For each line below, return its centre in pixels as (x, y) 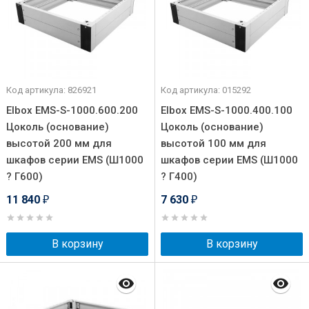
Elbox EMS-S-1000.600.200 (72, 110)
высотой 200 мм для (59, 143)
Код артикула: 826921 (51, 90)
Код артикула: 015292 (206, 90)
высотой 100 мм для (213, 143)
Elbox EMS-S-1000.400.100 (227, 110)
